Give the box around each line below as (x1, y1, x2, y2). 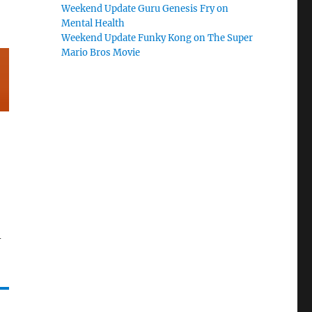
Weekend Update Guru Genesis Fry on (61, 3, 229, 15)
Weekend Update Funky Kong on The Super (61, 32, 253, 44)
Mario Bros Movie (61, 47, 141, 58)
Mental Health (61, 17, 125, 29)
